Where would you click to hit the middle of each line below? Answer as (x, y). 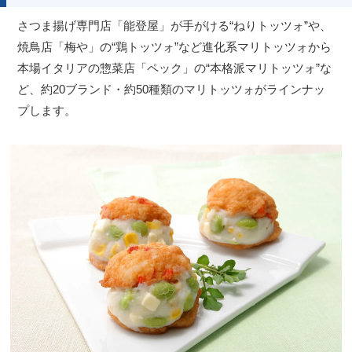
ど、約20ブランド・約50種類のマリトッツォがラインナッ (172, 89)
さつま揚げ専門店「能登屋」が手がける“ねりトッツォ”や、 (175, 25)
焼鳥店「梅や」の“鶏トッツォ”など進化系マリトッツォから (175, 46)
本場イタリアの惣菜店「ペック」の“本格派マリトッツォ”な (175, 68)
